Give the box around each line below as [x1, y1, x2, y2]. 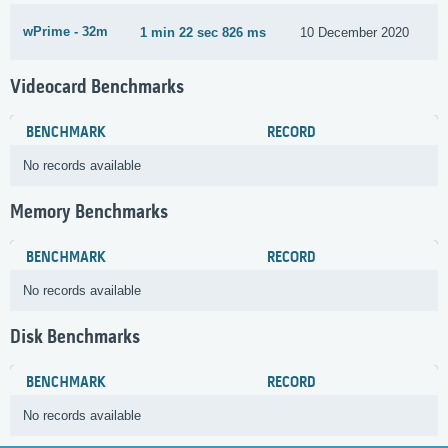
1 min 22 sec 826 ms [140, 24, 267, 40]
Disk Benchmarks [10, 327, 140, 350]
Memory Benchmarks [10, 201, 168, 224]
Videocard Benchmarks [10, 76, 184, 99]
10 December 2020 [300, 24, 410, 40]
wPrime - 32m [23, 24, 108, 40]
